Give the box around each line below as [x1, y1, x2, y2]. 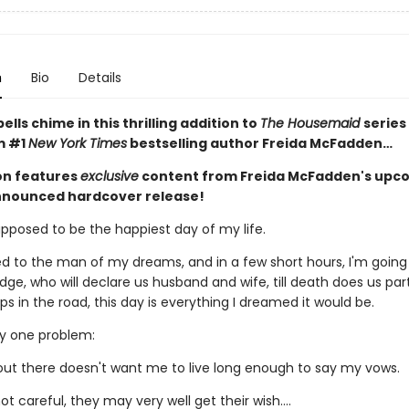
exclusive [79, 167, 139, 185]
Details [78, 68, 121, 87]
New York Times [27, 134, 127, 152]
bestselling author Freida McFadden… [126, 134, 393, 152]
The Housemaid [259, 114, 363, 132]
